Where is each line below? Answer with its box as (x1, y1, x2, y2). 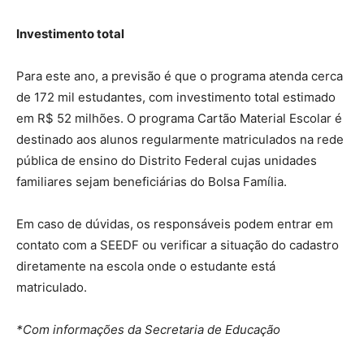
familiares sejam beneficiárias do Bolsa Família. (16, 173, 287, 189)
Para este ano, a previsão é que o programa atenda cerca (16, 67, 343, 84)
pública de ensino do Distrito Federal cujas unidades (16, 152, 317, 168)
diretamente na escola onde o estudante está (16, 258, 275, 274)
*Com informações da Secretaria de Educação (16, 321, 280, 337)
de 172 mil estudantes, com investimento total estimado (16, 89, 336, 105)
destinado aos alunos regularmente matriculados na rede (16, 131, 344, 147)
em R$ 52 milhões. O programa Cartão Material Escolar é (16, 110, 342, 126)
